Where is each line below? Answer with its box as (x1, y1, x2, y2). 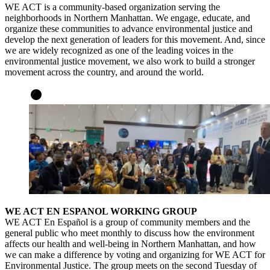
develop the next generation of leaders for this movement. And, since (5, 34, 265, 45)
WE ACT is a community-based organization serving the (5, 1, 220, 12)
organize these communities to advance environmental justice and (5, 23, 253, 34)
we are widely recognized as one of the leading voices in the (5, 45, 233, 55)
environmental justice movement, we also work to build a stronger (5, 55, 255, 66)
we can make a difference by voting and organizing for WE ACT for (5, 250, 265, 260)
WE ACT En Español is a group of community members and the (5, 217, 250, 228)
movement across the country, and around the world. (5, 66, 204, 77)
